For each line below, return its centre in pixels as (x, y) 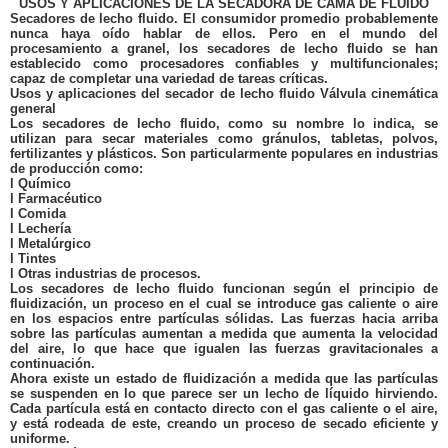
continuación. (52, 363)
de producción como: (76, 168)
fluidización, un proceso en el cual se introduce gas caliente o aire (224, 303)
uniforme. (40, 438)
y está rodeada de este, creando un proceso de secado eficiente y (224, 423)
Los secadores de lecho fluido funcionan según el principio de (224, 288)
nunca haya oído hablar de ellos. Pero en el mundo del (224, 33)
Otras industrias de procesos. (109, 273)
